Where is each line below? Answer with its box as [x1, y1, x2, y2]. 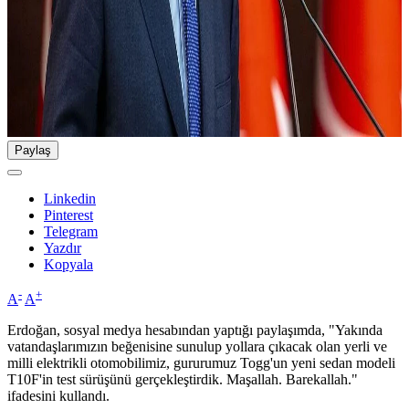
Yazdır [44, 240, 81, 257]
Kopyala [44, 257, 93, 273]
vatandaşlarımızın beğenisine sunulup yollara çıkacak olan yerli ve [7, 339, 387, 355]
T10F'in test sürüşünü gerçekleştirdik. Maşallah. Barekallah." [7, 372, 358, 388]
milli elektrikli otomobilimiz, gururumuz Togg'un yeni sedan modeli [7, 355, 395, 372]
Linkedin [44, 191, 96, 207]
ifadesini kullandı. [7, 388, 110, 404]
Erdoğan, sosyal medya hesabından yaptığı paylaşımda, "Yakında [7, 322, 383, 339]
